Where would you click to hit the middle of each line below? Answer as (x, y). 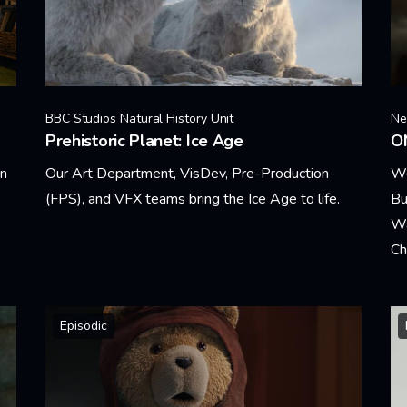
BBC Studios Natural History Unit (140, 118)
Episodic (84, 325)
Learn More (81, 246)
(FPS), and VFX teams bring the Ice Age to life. (193, 199)
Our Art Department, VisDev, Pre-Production (187, 173)
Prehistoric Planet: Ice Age (144, 140)
